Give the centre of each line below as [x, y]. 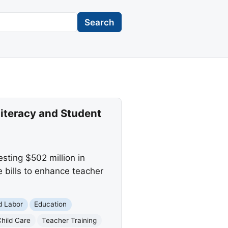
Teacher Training [69, 220]
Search [99, 22]
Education [51, 204]
